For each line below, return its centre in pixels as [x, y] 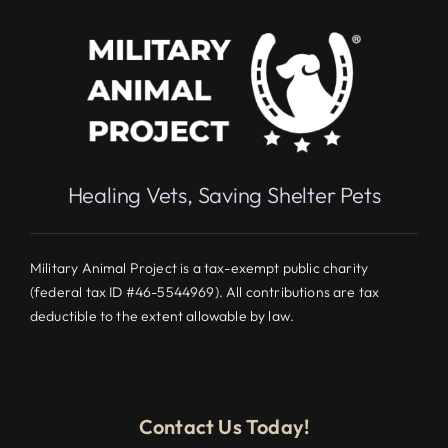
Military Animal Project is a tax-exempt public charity [199, 267]
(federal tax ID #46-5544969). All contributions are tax [204, 291]
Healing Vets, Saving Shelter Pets [224, 194]
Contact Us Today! [224, 426]
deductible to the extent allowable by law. [162, 315]
